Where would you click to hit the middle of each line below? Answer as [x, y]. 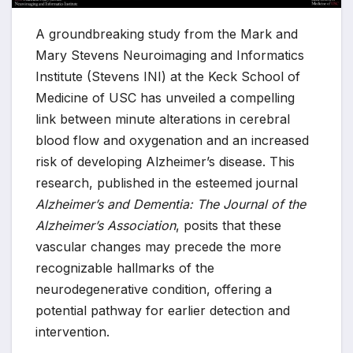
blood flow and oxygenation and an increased [172, 141]
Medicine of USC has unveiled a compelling [165, 98]
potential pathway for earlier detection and [163, 311]
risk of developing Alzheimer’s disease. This [165, 162]
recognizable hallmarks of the [125, 268]
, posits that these [229, 226]
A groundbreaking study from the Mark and [167, 34]
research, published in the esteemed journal [167, 183]
